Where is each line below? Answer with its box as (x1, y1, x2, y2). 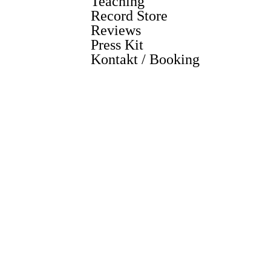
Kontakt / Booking (91, 51, 200, 67)
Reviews (91, 22, 141, 38)
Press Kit (91, 37, 143, 53)
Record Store (91, 8, 168, 24)
